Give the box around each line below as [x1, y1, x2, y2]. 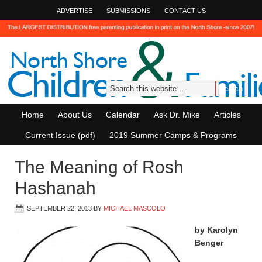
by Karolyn [195, 225, 238, 235]
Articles [213, 110, 241, 119]
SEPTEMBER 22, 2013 [27, 205, 92, 212]
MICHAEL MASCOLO [104, 205, 166, 212]
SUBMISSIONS [106, 7, 150, 14]
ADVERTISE [56, 7, 92, 14]
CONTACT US [164, 7, 206, 14]
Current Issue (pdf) [25, 130, 95, 140]
